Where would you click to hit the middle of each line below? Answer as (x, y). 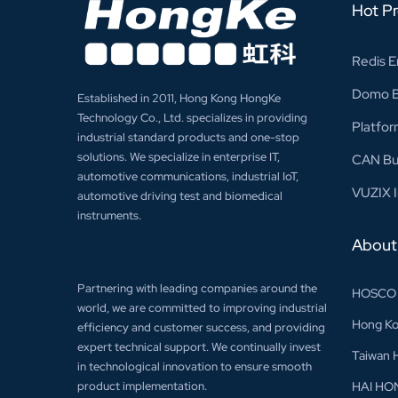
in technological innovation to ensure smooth (195, 366)
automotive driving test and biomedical (180, 195)
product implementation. (142, 386)
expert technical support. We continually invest (199, 346)
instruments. (109, 215)
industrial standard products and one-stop (188, 137)
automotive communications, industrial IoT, (188, 176)
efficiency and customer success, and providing (201, 327)
